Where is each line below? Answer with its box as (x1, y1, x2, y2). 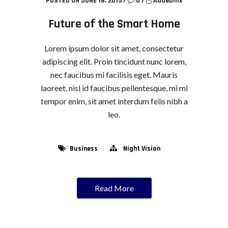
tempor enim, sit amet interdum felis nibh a (40, 96, 188, 106)
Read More (94, 183, 134, 193)
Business (69, 144, 98, 154)
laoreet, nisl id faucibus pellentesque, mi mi (40, 83, 188, 93)
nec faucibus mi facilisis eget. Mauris (50, 70, 178, 80)
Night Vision (123, 144, 160, 154)
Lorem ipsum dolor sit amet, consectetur (44, 43, 184, 53)
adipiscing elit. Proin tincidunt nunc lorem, (42, 56, 186, 67)
